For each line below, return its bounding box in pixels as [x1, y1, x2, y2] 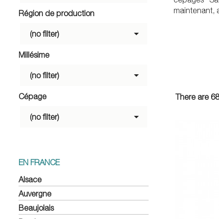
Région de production [19, 8, 94, 18]
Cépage [19, 91, 46, 101]
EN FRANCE [19, 157, 60, 167]
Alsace [19, 175, 42, 184]
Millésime [19, 50, 49, 59]
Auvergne [19, 189, 51, 198]
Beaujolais [19, 203, 54, 212]
